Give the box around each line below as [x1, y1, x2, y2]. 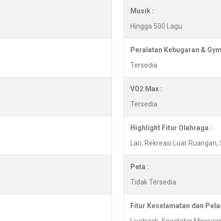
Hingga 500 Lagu [130, 22, 182, 31]
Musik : [130, 7, 154, 15]
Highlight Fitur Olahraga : [130, 124, 212, 132]
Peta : [130, 163, 149, 171]
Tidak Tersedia [130, 178, 176, 186]
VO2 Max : [130, 85, 162, 93]
